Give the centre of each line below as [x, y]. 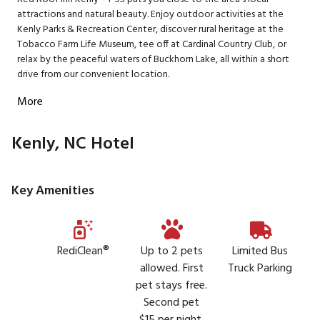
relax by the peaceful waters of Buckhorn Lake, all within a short [153, 60]
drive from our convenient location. [93, 75]
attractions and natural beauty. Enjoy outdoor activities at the [150, 15]
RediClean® [83, 251]
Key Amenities [53, 191]
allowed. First [171, 269]
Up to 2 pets [171, 251]
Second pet [171, 303]
